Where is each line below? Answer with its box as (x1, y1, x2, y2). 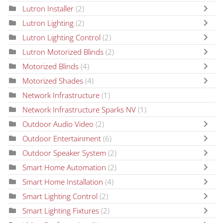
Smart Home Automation (22, 162, 106, 172)
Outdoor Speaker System (22, 147, 108, 158)
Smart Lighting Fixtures (22, 205, 99, 216)
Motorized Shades (22, 75, 83, 86)
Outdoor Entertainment (22, 133, 101, 143)
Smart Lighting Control (22, 191, 100, 201)
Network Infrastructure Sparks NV (22, 104, 136, 114)
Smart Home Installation (22, 176, 103, 187)
